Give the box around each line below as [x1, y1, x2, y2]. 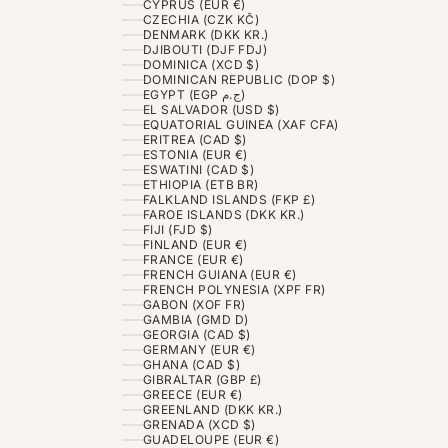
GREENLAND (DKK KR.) [142, 402, 283, 418]
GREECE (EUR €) [142, 387, 243, 403]
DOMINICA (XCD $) [142, 57, 260, 73]
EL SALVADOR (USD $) [142, 102, 280, 118]
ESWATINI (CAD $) [142, 162, 255, 178]
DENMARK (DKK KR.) [142, 27, 269, 43]
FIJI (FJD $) [142, 222, 213, 238]
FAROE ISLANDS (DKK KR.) [142, 207, 305, 223]
